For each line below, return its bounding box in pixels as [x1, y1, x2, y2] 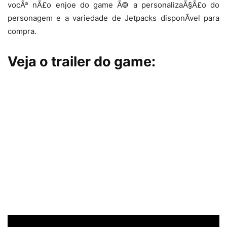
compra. [8, 26, 36, 36]
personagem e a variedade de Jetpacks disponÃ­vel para [8, 13, 219, 23]
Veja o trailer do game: [8, 53, 156, 70]
